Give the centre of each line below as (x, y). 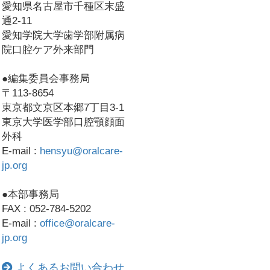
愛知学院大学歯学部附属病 (63, 35)
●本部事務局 (30, 194)
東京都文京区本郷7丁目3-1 (63, 107)
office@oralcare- (77, 223)
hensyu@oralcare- (81, 151)
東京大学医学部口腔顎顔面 (63, 122)
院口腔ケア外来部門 (48, 49)
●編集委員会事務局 (46, 78)
